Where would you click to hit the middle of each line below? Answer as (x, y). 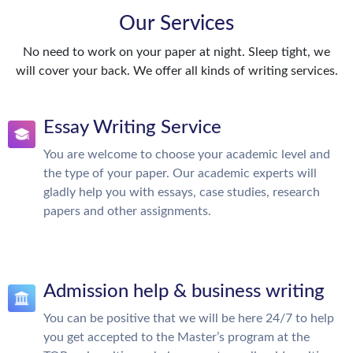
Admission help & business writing (184, 292)
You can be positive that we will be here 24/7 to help (189, 318)
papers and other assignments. (127, 211)
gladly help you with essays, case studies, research (182, 192)
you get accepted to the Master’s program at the (176, 337)
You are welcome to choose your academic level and (187, 154)
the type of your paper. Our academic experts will (180, 173)
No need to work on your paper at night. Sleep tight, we (176, 52)
